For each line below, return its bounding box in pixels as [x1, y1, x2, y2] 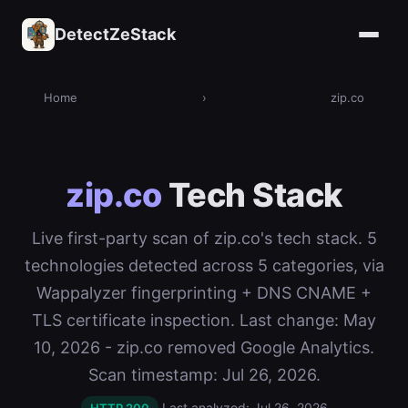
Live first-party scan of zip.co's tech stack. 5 [31, 229, 377, 248]
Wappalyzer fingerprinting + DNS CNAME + [36, 283, 372, 302]
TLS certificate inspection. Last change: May [32, 311, 376, 330]
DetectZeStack [55, 25, 176, 44]
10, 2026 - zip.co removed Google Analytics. [34, 338, 374, 357]
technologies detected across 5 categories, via [24, 256, 384, 275]
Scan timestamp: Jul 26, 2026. [87, 365, 321, 384]
